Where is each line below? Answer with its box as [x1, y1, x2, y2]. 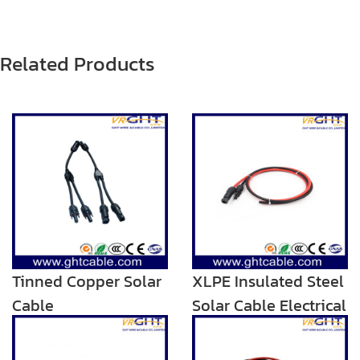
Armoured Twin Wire [192, 317, 339, 342]
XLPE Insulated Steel [192, 268, 344, 293]
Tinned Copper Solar [12, 268, 162, 293]
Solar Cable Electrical [192, 292, 346, 317]
